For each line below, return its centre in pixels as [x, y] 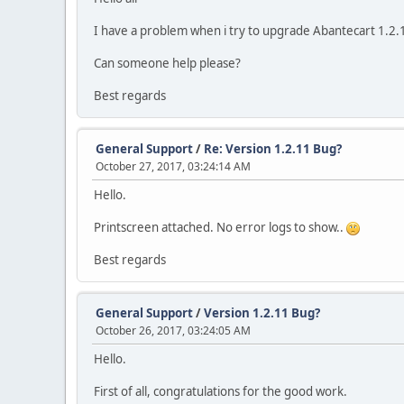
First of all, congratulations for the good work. [220, 391]
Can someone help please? [167, 63]
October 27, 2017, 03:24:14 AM [173, 166]
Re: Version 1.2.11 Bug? [273, 149]
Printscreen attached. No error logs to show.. [220, 227]
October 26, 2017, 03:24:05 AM [173, 331]
